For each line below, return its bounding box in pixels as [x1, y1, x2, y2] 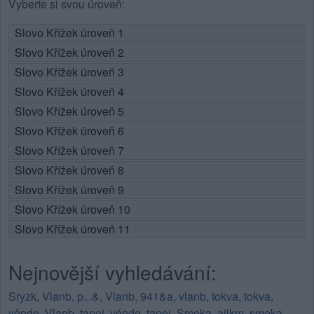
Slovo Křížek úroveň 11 [15, 221, 130, 238]
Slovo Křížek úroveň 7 [15, 142, 124, 159]
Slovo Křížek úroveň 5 [15, 103, 124, 120]
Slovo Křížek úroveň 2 [15, 44, 124, 61]
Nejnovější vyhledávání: [8, 258, 217, 287]
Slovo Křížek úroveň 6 [15, 123, 124, 139]
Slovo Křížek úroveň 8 [15, 162, 124, 179]
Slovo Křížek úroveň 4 [15, 83, 124, 100]
